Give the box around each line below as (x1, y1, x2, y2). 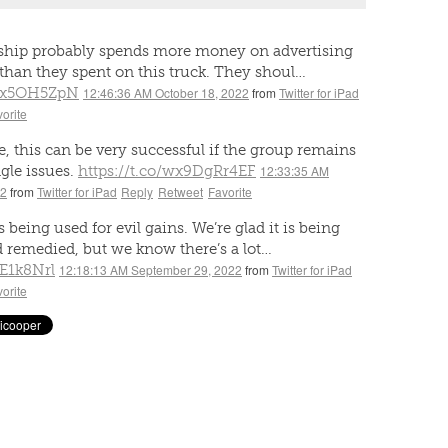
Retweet (158, 183, 203, 200)
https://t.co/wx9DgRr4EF (78, 162, 256, 180)
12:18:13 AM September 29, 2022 (59, 261, 242, 278)
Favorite (208, 183, 252, 200)
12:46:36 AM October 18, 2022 (83, 84, 249, 101)
